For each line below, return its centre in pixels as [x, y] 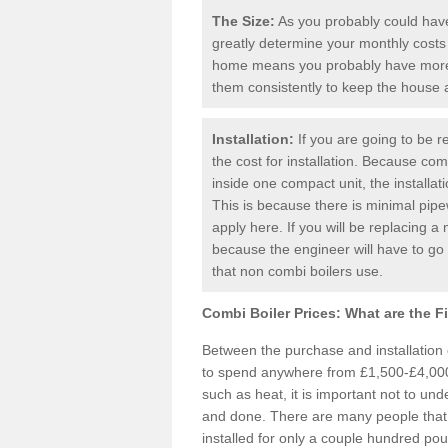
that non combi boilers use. [297, 271]
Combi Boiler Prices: [271, 313]
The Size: [243, 21]
